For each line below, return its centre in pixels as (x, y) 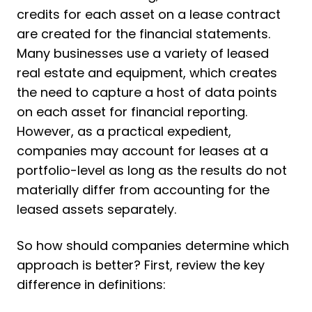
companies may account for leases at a (142, 151)
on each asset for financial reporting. (132, 112)
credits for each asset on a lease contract (149, 15)
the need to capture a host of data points (147, 93)
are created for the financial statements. (143, 34)
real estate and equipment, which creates (147, 73)
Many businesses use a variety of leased (143, 54)
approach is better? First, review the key (141, 265)
